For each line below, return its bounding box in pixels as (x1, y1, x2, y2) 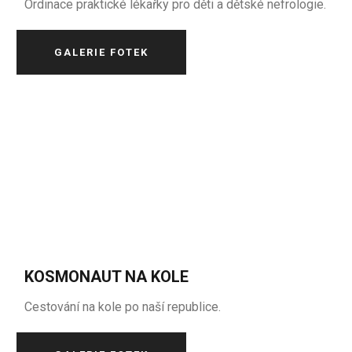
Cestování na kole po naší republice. (24, 299, 222, 314)
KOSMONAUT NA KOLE (24, 267, 189, 286)
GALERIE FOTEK (54, 46, 149, 58)
